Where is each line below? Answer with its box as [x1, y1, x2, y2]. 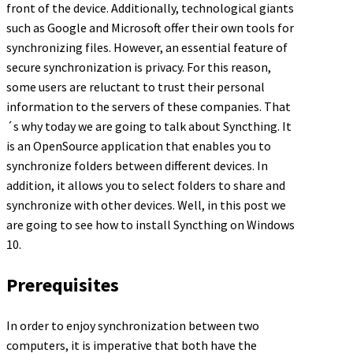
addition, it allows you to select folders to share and [6, 177, 285, 193]
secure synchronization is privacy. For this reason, [6, 59, 271, 75]
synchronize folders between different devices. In [6, 158, 268, 173]
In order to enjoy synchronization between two [6, 317, 259, 333]
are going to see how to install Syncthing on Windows [6, 217, 295, 232]
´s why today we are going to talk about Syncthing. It [6, 118, 292, 134]
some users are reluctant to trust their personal [6, 79, 265, 95]
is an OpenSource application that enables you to [6, 138, 271, 154]
